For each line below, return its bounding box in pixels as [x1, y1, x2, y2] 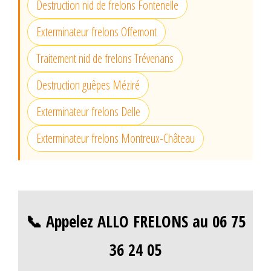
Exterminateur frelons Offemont [36, 24, 157, 41]
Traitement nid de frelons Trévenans [36, 50, 174, 67]
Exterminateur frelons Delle [36, 103, 140, 120]
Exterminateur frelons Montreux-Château [36, 130, 195, 147]
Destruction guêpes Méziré [36, 77, 140, 94]
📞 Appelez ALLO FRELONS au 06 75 [25, 211, 246, 233]
